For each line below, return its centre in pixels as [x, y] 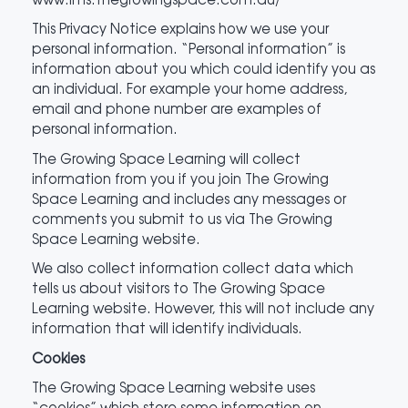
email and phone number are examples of [177, 108]
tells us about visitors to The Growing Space [178, 288]
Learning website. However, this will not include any [203, 308]
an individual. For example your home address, [189, 88]
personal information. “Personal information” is [189, 48]
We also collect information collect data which [193, 268]
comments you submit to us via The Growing [182, 218]
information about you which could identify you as [204, 68]
